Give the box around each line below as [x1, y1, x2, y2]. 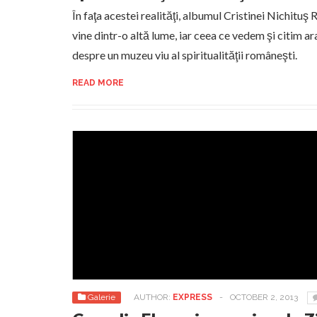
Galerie [88, 292, 115, 302]
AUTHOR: [134, 292, 173, 302]
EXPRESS [173, 292, 212, 302]
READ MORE [72, 78, 124, 88]
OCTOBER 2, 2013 [230, 292, 298, 302]
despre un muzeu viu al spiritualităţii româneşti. [72, 48, 297, 62]
